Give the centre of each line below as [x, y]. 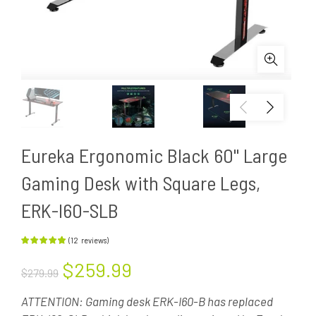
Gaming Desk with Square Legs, [141, 183]
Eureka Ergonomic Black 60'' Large [154, 155]
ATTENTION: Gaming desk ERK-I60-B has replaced [147, 301]
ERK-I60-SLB [70, 210]
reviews [94, 240]
